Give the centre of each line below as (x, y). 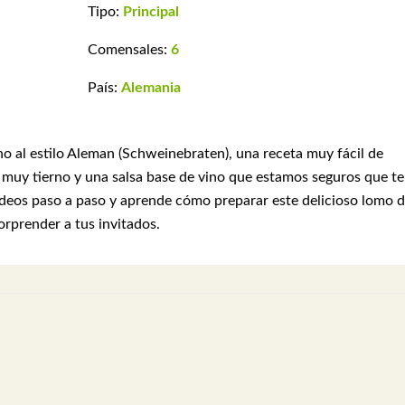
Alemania (151, 87)
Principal (151, 11)
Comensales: (129, 49)
